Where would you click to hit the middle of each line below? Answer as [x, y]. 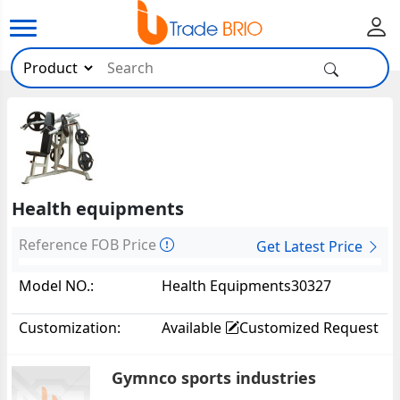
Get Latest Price [311, 246]
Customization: [70, 327]
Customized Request [309, 327]
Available [194, 327]
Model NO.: [57, 285]
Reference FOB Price [90, 245]
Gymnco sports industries [213, 378]
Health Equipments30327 [247, 285]
